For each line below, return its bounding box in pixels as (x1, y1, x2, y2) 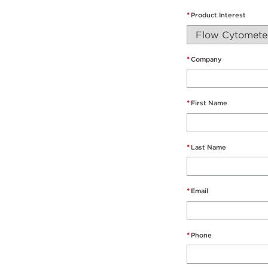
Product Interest (191, 11, 246, 20)
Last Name (191, 142, 226, 151)
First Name (191, 99, 227, 108)
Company (191, 54, 222, 63)
